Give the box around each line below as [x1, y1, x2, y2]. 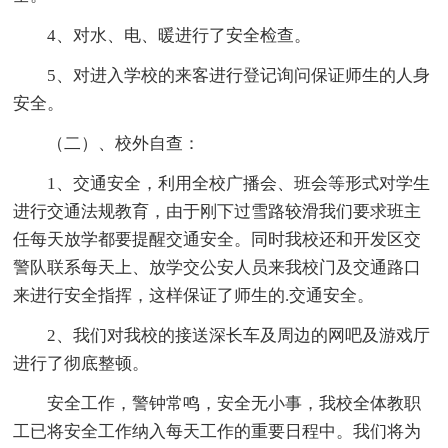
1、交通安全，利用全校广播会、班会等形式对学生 [47, 174, 431, 194]
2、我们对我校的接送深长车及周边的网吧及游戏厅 [47, 326, 431, 346]
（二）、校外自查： [47, 134, 201, 154]
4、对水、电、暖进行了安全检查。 [47, 26, 312, 46]
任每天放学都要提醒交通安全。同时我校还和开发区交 [13, 230, 422, 250]
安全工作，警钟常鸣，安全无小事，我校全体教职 [47, 394, 422, 414]
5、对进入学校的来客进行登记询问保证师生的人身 [47, 66, 431, 86]
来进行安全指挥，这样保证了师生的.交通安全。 [13, 286, 375, 306]
